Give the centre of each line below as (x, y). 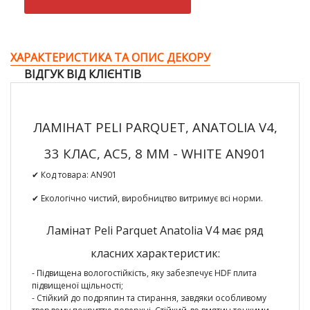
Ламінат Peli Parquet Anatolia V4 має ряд (155, 230)
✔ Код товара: (61, 175)
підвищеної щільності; (79, 285)
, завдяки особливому (221, 298)
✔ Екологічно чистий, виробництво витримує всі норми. (147, 198)
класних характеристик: (155, 253)
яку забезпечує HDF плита (203, 273)
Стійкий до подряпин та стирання (107, 298)
